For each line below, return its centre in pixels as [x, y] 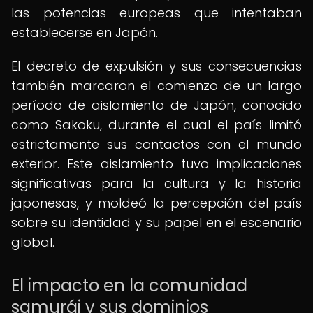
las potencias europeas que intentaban [156, 13]
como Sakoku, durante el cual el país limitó [156, 125]
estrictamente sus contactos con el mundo [156, 144]
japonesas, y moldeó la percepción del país [156, 203]
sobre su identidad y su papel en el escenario [156, 223]
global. [33, 242]
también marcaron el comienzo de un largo [156, 86]
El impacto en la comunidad [129, 285]
